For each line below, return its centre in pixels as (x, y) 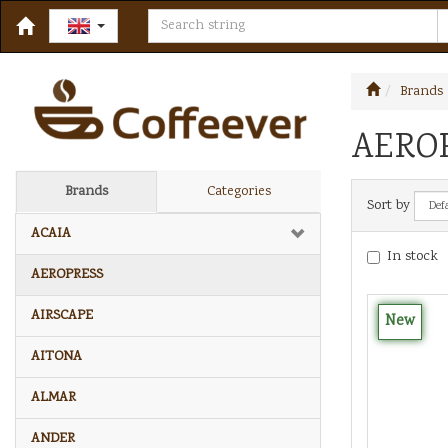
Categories (238, 191)
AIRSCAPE (62, 315)
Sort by (388, 205)
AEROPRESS (67, 274)
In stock (412, 257)
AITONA (56, 356)
